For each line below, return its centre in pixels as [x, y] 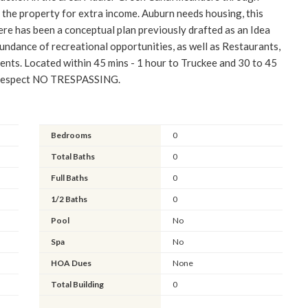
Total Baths [73, 156]
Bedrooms [71, 135]
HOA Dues [71, 263]
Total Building [78, 284]
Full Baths [70, 177]
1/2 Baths [69, 199]
